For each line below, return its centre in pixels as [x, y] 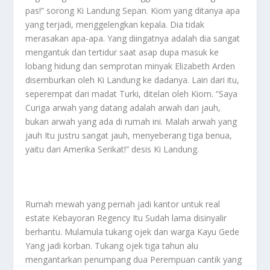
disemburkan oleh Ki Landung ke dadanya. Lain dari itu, [133, 80]
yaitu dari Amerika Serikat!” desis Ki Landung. [112, 149]
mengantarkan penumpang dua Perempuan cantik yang [134, 259]
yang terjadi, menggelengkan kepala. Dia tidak [115, 24]
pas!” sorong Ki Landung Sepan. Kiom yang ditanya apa [133, 10]
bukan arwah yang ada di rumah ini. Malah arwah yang [131, 121]
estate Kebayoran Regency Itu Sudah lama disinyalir [126, 218]
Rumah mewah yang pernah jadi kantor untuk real [123, 204]
